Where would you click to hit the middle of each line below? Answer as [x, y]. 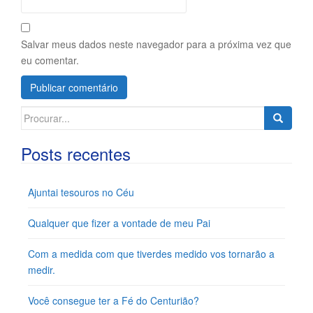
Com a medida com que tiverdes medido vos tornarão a [151, 254]
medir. [42, 270]
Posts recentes [76, 153]
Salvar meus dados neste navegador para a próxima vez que [156, 44]
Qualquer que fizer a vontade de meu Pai [119, 223]
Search [36, 113]
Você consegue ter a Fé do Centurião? [114, 300]
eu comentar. [50, 60]
